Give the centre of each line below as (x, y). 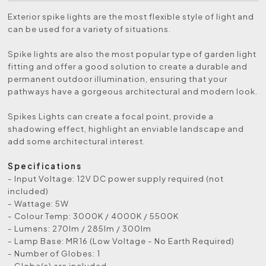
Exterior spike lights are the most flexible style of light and (131, 16)
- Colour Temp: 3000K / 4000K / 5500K (94, 216)
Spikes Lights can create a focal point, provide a (111, 116)
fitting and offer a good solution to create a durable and (128, 66)
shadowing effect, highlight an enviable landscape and (126, 128)
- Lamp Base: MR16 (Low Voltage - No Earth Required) (121, 240)
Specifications (45, 166)
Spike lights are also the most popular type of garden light (132, 53)
